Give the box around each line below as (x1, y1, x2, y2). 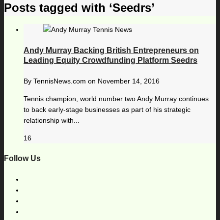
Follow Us (4, 154, 41, 163)
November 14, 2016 (98, 77, 160, 85)
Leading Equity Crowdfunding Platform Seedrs (24, 55, 197, 64)
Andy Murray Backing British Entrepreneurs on (24, 46, 199, 55)
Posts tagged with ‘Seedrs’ (4, 1, 155, 15)
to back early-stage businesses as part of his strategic (24, 105, 191, 113)
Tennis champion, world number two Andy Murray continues (24, 94, 209, 103)
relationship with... (24, 116, 80, 124)
